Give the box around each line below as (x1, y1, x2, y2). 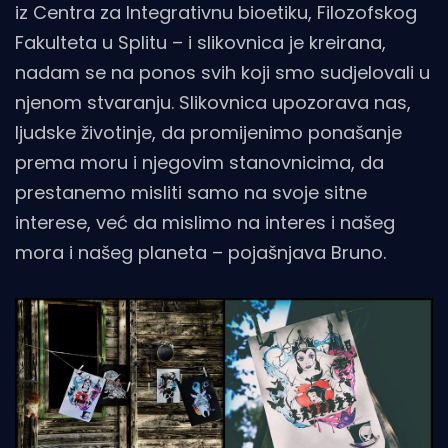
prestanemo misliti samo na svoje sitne (15, 180, 367, 206)
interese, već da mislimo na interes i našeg (15, 210, 395, 236)
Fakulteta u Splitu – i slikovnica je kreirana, (15, 30, 386, 56)
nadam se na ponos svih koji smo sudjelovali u (15, 60, 430, 86)
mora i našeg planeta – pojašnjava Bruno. (15, 240, 386, 266)
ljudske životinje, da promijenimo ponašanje (15, 120, 402, 146)
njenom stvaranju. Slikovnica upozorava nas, (15, 90, 411, 116)
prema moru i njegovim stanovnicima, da (15, 150, 384, 176)
